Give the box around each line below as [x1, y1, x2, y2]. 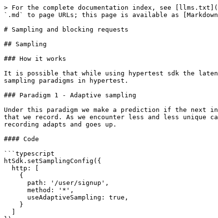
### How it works [4, 55, 66, 62]
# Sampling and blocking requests [4, 26, 128, 33]
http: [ [4, 164, 12, 172]
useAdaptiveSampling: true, [4, 194, 27, 201]
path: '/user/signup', [4, 179, 27, 186]
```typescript [4, 150, 54, 157]
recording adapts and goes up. [4, 121, 117, 128]
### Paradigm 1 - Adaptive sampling [4, 91, 136, 99]
